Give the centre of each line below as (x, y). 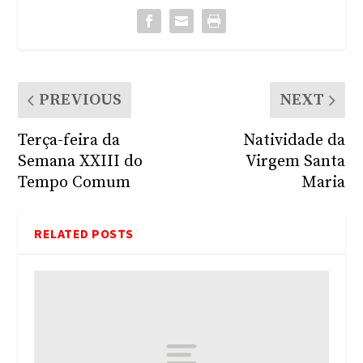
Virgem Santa (295, 162)
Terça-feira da (69, 141)
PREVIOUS (81, 100)
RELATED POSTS (84, 233)
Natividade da (294, 141)
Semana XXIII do (81, 162)
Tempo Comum (75, 183)
